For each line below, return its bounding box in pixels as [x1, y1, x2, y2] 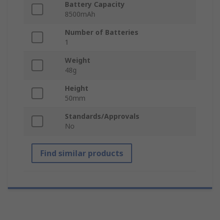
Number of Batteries [65, 27, 138, 37]
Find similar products [40, 148, 123, 159]
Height [65, 83, 88, 93]
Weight [65, 55, 90, 65]
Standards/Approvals [65, 111, 139, 121]
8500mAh [65, 9, 95, 19]
